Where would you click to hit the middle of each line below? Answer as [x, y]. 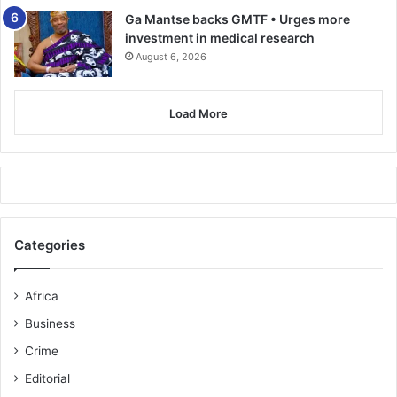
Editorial [47, 378]
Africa [42, 296]
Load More [198, 113]
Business [50, 323]
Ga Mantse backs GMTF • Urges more [237, 19]
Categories [50, 245]
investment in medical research [220, 37]
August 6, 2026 [171, 56]
